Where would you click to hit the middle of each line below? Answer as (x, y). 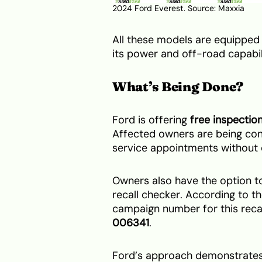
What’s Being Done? (178, 86)
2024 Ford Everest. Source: (165, 8)
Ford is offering (151, 120)
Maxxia (231, 8)
